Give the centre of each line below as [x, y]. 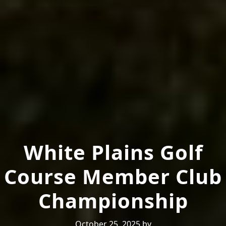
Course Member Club [113, 176]
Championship [113, 200]
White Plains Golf [113, 152]
